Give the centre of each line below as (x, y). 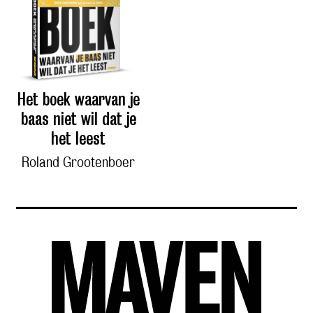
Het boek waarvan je (78, 99)
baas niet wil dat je (78, 118)
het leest (78, 138)
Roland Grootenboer (78, 162)
